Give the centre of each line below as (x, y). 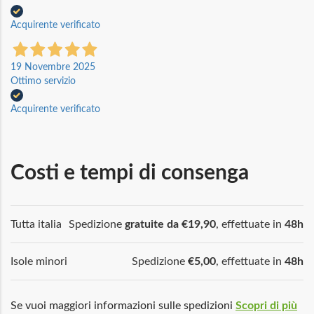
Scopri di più (266, 305)
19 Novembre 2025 (53, 67)
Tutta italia (36, 224)
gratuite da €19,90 (170, 224)
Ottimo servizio (43, 81)
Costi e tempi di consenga (130, 173)
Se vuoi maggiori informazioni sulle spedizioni (123, 305)
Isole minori (39, 261)
